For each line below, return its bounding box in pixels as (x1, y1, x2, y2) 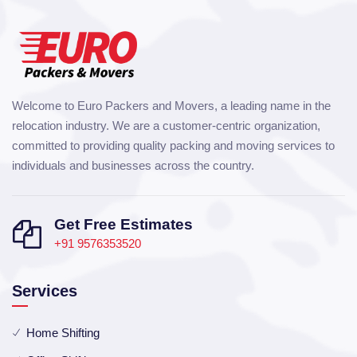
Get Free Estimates (54, 215, 193, 233)
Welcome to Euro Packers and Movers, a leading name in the (12, 98, 331, 112)
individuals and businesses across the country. (12, 158, 254, 172)
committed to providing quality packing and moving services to (12, 138, 335, 152)
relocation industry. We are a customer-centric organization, (12, 118, 320, 132)
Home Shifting (26, 325, 100, 339)
